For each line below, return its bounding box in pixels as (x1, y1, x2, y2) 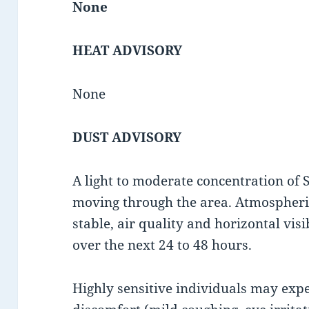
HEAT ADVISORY (72, 41, 183, 60)
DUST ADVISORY (72, 128, 182, 146)
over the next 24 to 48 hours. (72, 235, 252, 254)
